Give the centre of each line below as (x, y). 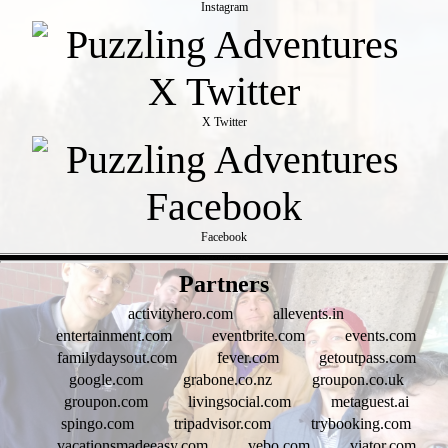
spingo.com (97, 423)
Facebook (224, 236)
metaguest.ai (369, 401)
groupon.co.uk (357, 379)
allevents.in (308, 313)
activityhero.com (180, 313)
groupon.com (105, 401)
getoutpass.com (367, 357)
